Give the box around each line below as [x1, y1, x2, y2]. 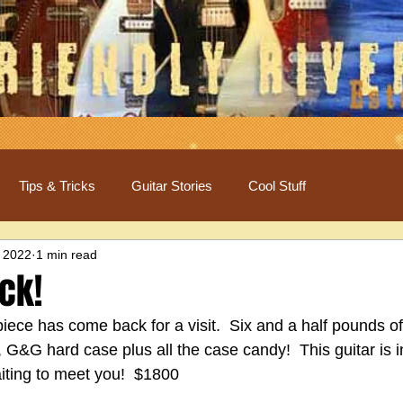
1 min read [36, 246, 97, 262]
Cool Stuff [248, 177, 306, 193]
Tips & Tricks [19, 177, 95, 193]
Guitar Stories [131, 177, 212, 193]
